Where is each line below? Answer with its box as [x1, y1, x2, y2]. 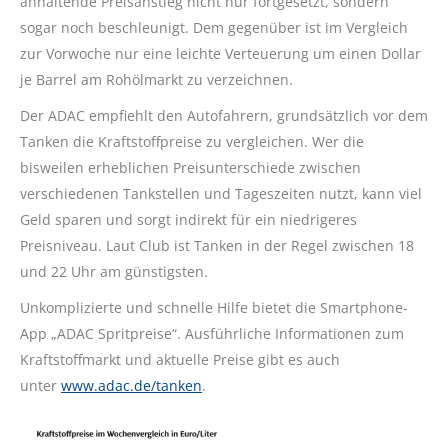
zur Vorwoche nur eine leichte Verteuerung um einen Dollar [20, 44, 421, 64]
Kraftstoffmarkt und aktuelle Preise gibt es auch [20, 350, 340, 370]
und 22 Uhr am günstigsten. [20, 262, 208, 282]
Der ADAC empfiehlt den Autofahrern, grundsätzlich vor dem [20, 106, 428, 126]
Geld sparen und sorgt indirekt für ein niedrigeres [20, 210, 357, 230]
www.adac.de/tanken [61, 376, 202, 396]
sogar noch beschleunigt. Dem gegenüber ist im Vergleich [20, 18, 408, 38]
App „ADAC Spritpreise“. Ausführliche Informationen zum [20, 324, 404, 344]
